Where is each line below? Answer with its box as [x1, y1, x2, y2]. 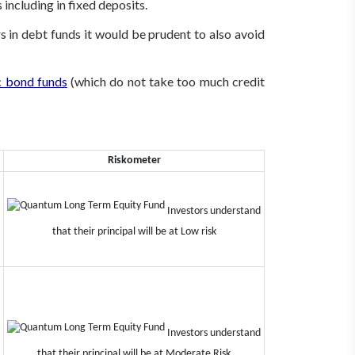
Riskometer [107, 154, 161, 166]
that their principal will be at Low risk [52, 225, 216, 238]
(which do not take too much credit [67, 74, 265, 90]
